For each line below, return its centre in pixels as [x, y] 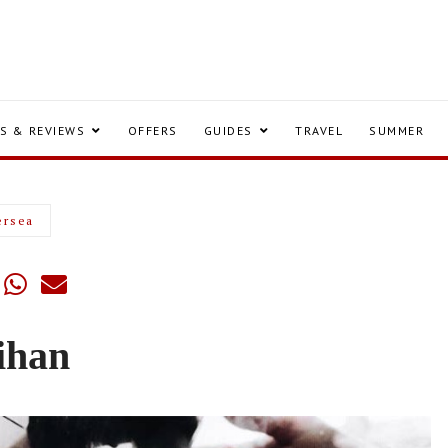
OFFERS [152, 130]
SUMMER [396, 130]
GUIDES [228, 130]
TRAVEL [319, 130]
